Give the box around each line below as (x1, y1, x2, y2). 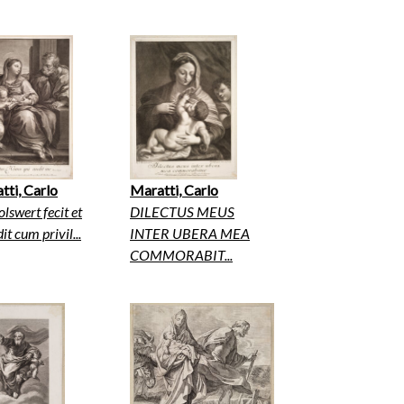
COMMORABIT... (130, 246, 233, 264)
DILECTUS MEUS (130, 203, 234, 221)
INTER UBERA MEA (130, 225, 250, 243)
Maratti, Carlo (130, 181, 218, 199)
